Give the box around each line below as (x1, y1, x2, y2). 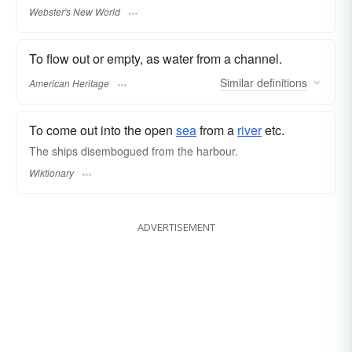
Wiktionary (29, 165, 74, 179)
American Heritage (29, 75, 109, 90)
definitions (254, 74, 307, 90)
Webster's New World (29, 5, 120, 19)
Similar (220, 74, 254, 90)
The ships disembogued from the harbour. (29, 142, 238, 159)
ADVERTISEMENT (137, 219, 215, 234)
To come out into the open (29, 120, 176, 139)
